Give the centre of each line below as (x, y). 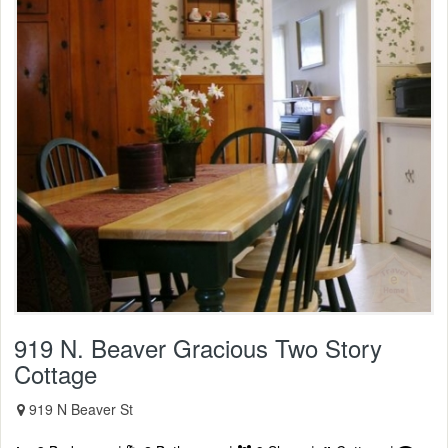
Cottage (55, 374)
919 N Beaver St (81, 409)
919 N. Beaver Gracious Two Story (198, 348)
